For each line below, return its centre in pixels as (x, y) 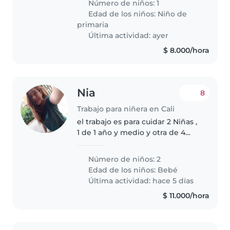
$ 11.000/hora (186, 195)
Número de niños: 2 (124, 159)
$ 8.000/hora (186, 50)
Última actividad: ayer (128, 35)
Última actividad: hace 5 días (140, 180)
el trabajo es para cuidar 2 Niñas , (137, 121)
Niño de (172, 14)
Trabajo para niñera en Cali (126, 109)
